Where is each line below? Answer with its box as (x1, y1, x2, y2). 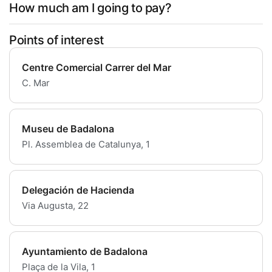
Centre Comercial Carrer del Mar (22, 61, 171, 74)
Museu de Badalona (22, 123, 114, 135)
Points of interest (9, 33, 104, 48)
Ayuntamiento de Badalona (22, 245, 148, 258)
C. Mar (22, 77, 50, 89)
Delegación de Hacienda (22, 184, 134, 197)
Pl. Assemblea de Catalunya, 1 (22, 138, 150, 151)
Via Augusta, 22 (22, 200, 89, 212)
